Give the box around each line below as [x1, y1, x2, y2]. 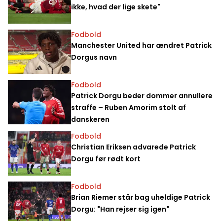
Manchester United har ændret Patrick [71, 40, 212, 50]
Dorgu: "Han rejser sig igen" [71, 204, 169, 214]
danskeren [71, 114, 110, 124]
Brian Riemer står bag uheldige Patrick [71, 192, 210, 202]
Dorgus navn [71, 52, 117, 62]
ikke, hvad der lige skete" [71, 1, 160, 12]
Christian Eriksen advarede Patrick [71, 142, 196, 152]
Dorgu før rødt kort [71, 153, 141, 164]
